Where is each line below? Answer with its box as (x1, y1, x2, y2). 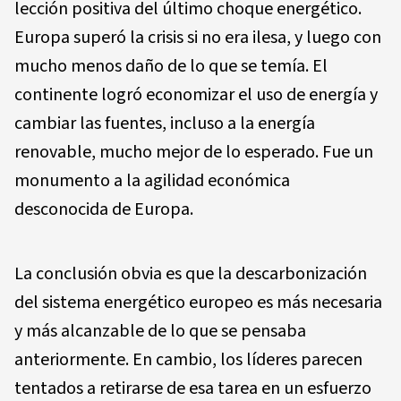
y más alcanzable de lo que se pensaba (14, 318, 306, 344)
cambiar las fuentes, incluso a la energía (14, 110, 315, 136)
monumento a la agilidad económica (14, 167, 290, 193)
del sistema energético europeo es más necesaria (14, 289, 382, 315)
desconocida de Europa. (14, 196, 193, 222)
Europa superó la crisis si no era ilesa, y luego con (14, 24, 381, 50)
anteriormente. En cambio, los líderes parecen (14, 346, 363, 372)
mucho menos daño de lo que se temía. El (14, 53, 328, 79)
